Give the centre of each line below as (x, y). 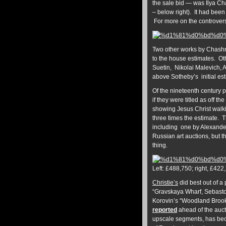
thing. (160, 145)
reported (165, 210)
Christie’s (165, 183)
